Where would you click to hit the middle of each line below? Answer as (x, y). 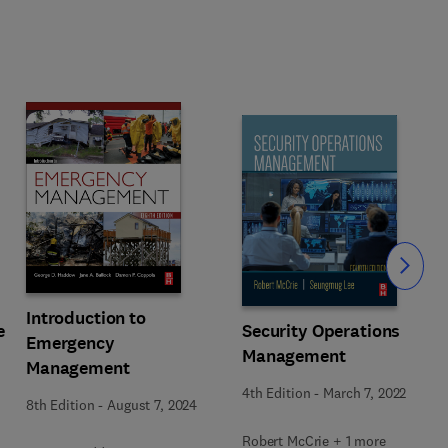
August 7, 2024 (152, 405)
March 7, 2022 (365, 392)
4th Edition (276, 392)
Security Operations (321, 330)
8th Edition (60, 405)
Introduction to (86, 318)
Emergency (70, 343)
